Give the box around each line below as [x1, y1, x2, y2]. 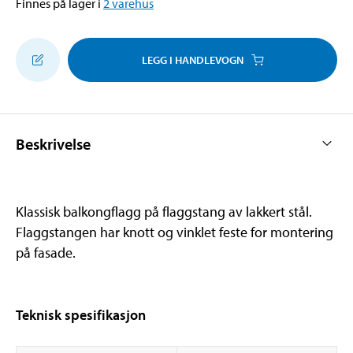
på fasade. [16, 243, 76, 262]
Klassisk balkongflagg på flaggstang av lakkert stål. [16, 202, 312, 221]
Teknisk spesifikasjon [16, 305, 146, 324]
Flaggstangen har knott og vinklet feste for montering [16, 222, 333, 241]
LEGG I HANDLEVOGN [141, 52, 243, 67]
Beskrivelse [16, 133, 91, 154]
